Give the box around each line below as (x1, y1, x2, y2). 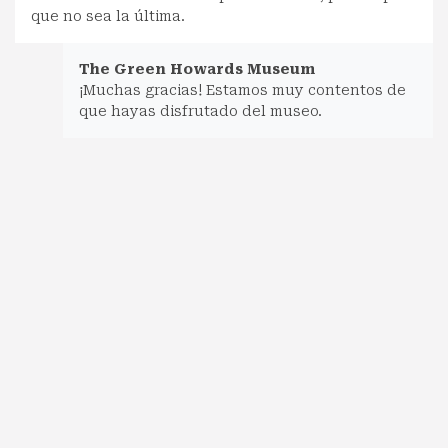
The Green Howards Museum (79, 61, 315, 78)
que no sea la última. (31, 8, 185, 25)
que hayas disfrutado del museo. (79, 103, 322, 120)
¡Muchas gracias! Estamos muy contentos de (79, 82, 406, 99)
